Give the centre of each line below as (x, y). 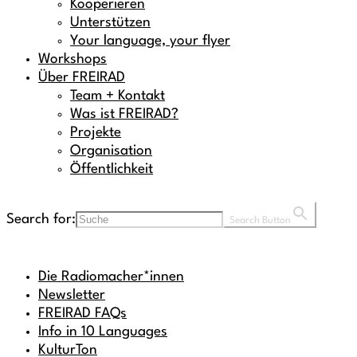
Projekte (96, 133)
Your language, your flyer (150, 41)
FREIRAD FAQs (82, 314)
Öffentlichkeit (112, 170)
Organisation (111, 151)
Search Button (260, 221)
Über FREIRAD (82, 78)
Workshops (73, 60)
